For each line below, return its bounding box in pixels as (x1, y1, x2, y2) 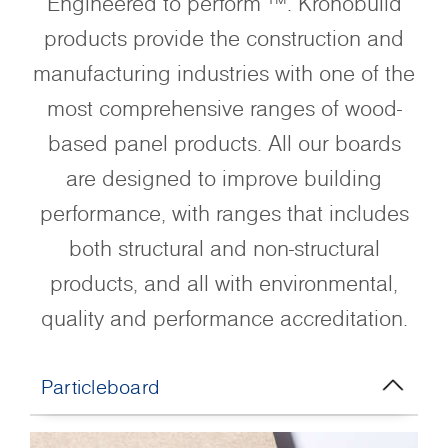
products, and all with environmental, (50, 268, 398, 298)
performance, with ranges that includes (39, 198, 409, 228)
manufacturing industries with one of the (33, 58, 415, 88)
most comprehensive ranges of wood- (46, 93, 402, 123)
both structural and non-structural (68, 233, 380, 263)
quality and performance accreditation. (40, 303, 408, 333)
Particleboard (41, 372, 161, 401)
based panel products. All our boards (47, 128, 401, 158)
